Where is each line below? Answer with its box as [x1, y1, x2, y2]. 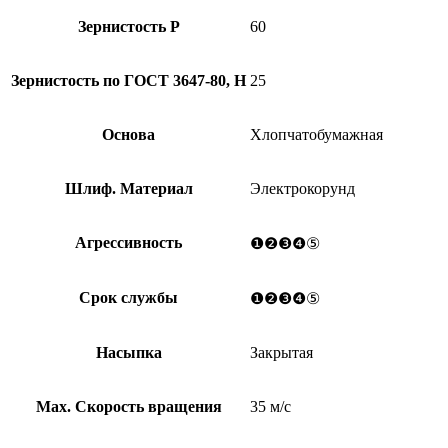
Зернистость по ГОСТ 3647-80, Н [11, 71, 246, 89]
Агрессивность [75, 233, 182, 251]
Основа [102, 125, 155, 143]
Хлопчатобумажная [250, 125, 383, 143]
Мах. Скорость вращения [35, 397, 222, 415]
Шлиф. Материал [64, 179, 193, 197]
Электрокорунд [250, 179, 355, 197]
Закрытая [250, 343, 313, 361]
